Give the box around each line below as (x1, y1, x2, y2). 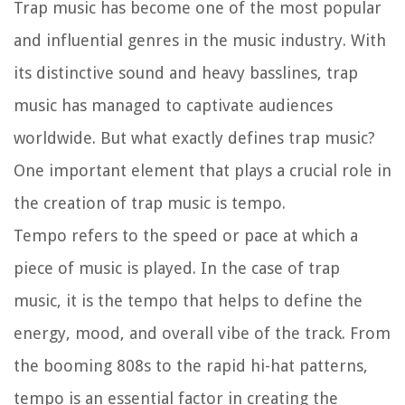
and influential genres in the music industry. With (14, 30, 386, 50)
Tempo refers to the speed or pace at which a (14, 225, 358, 245)
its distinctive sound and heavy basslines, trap (14, 62, 358, 82)
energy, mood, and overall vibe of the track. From (14, 323, 391, 343)
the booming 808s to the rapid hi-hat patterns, (14, 355, 368, 375)
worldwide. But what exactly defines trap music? (14, 127, 375, 147)
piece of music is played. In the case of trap (14, 258, 340, 278)
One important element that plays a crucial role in (14, 160, 391, 180)
